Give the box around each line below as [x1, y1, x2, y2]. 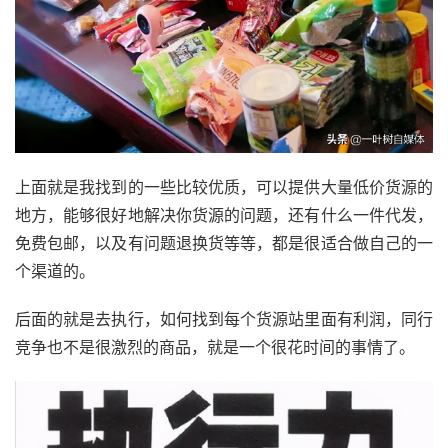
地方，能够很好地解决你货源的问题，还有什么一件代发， [15, 204, 433, 225]
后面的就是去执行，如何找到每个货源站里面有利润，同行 [15, 308, 433, 329]
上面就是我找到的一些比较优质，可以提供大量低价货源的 [15, 176, 433, 197]
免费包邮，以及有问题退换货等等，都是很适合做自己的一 [15, 232, 433, 253]
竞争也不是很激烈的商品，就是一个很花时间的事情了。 [15, 336, 415, 357]
